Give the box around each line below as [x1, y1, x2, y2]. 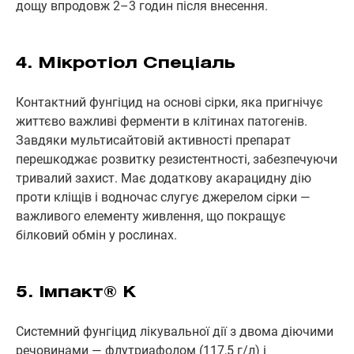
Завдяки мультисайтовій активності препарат [16, 132, 291, 148]
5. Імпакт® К [16, 284, 136, 300]
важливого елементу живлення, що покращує [16, 208, 286, 224]
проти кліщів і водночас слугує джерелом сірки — [16, 189, 311, 205]
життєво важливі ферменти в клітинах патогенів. [16, 113, 307, 129]
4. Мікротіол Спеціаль [16, 55, 235, 71]
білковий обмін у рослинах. [16, 227, 177, 243]
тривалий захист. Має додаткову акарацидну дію [16, 170, 311, 186]
